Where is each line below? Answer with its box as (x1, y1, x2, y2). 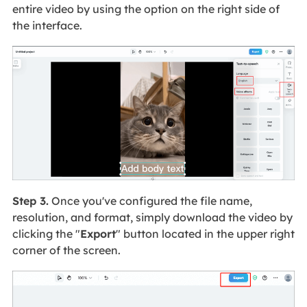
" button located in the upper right (115, 226, 295, 241)
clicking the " (12, 226, 80, 241)
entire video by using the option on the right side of (12, 2, 280, 16)
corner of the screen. (12, 243, 121, 257)
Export (79, 226, 116, 241)
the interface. (12, 19, 82, 33)
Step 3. (12, 193, 49, 208)
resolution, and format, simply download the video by (12, 210, 293, 224)
